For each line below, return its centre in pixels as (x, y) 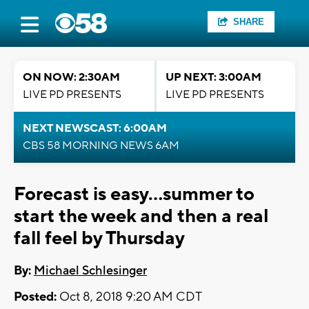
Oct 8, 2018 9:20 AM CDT (129, 297)
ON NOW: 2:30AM (71, 77)
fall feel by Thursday (99, 238)
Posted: (35, 297)
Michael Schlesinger (90, 271)
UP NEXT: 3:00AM (213, 77)
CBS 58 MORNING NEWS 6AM (101, 146)
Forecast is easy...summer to (134, 194)
